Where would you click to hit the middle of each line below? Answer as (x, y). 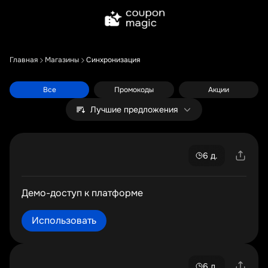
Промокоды (134, 90)
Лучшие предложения (134, 109)
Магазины (62, 60)
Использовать (64, 220)
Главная (24, 60)
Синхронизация (113, 60)
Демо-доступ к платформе (82, 193)
